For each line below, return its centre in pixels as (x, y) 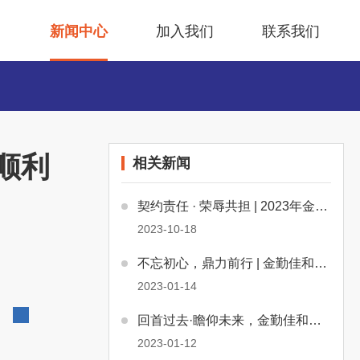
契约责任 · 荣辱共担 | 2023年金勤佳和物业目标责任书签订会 (321, 206)
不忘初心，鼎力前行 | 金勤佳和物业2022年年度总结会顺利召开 (320, 263)
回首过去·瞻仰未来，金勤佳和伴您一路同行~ (315, 320)
